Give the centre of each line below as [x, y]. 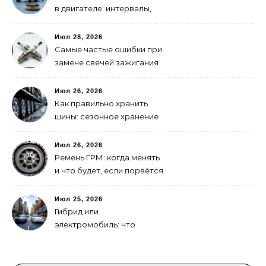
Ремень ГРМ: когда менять [107, 157]
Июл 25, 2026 [79, 199]
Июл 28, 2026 [79, 37]
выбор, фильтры [87, 21]
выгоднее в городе [93, 237]
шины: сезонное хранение [107, 116]
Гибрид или [77, 211]
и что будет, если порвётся [109, 170]
